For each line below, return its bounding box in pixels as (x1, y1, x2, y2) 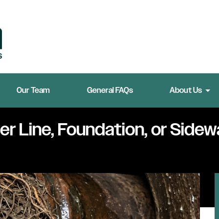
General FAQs (87, 85, 133, 96)
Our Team (17, 85, 50, 96)
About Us (169, 85, 202, 96)
